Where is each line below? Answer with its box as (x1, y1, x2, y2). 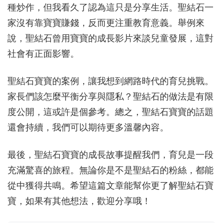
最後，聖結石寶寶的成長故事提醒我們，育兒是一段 (7, 149, 214, 160)
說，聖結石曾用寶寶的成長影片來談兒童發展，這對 (7, 33, 214, 43)
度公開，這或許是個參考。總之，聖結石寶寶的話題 (7, 107, 214, 117)
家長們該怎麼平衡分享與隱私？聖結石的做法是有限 (7, 91, 214, 102)
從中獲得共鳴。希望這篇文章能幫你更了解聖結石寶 (7, 180, 214, 191)
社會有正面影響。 (7, 48, 79, 59)
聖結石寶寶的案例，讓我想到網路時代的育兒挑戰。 (7, 76, 214, 86)
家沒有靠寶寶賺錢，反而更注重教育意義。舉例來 (7, 17, 205, 28)
